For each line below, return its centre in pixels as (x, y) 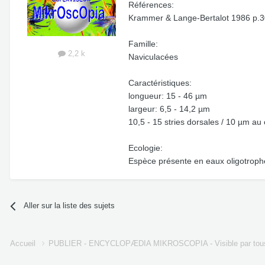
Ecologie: (146, 148)
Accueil (24, 244)
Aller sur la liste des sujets (70, 206)
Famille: (143, 44)
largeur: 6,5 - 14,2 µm (169, 109)
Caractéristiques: (160, 83)
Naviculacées (153, 57)
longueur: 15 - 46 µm (168, 96)
